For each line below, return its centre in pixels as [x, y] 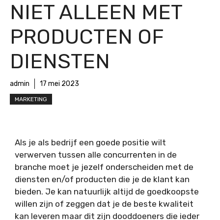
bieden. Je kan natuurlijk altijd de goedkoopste [107, 191]
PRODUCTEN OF [87, 37]
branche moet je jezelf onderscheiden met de [104, 167]
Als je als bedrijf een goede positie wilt [90, 142]
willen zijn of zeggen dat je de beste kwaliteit [104, 204]
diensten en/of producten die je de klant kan [102, 179]
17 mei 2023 [59, 83]
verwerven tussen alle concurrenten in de [96, 154]
